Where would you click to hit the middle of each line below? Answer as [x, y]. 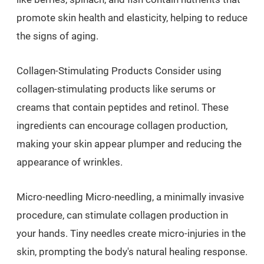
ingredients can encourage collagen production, [122, 126]
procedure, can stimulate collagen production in [122, 215]
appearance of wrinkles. [70, 162]
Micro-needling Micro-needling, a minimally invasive [130, 197]
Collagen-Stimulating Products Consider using [119, 71]
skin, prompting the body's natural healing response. [132, 252]
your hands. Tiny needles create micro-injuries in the [131, 233]
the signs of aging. [57, 36]
